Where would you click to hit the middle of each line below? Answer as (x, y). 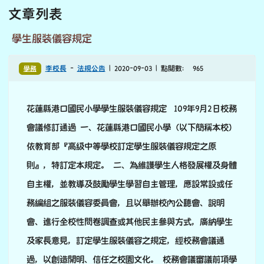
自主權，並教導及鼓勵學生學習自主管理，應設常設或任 (130, 184)
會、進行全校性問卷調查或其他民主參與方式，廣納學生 (130, 222)
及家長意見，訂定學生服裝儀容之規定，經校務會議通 (126, 241)
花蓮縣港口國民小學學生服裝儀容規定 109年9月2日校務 (132, 109)
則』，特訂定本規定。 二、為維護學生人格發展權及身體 (132, 165)
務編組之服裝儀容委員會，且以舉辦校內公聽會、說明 (126, 203)
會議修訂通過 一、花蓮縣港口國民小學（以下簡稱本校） (132, 128)
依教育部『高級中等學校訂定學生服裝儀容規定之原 (121, 146)
